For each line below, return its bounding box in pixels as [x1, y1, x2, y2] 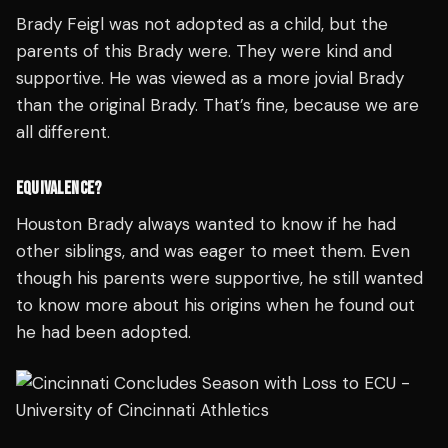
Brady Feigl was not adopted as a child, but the [16, 12, 388, 35]
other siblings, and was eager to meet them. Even [16, 239, 410, 262]
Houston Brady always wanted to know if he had [16, 212, 396, 235]
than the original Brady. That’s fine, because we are [16, 93, 419, 116]
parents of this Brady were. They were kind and [16, 39, 392, 62]
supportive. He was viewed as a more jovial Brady [16, 66, 404, 89]
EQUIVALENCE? [16, 177, 102, 199]
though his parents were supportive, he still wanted [16, 266, 423, 289]
